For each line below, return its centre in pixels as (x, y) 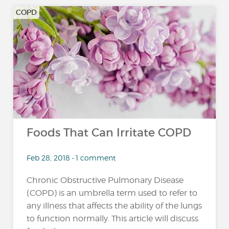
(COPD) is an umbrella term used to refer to (112, 193)
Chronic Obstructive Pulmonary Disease (105, 180)
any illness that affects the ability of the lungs (114, 206)
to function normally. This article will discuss (113, 219)
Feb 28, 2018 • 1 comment (71, 158)
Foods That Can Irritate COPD (109, 133)
